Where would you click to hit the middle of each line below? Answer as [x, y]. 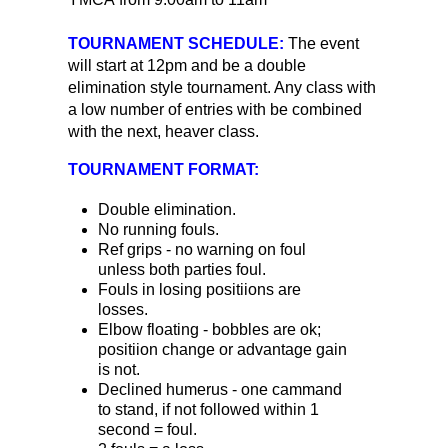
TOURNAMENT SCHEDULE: [176, 43]
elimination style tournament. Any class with [222, 87]
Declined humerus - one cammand [220, 389]
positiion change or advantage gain [222, 349]
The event [323, 43]
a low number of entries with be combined [215, 109]
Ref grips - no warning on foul [202, 249]
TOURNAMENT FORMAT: [163, 169]
